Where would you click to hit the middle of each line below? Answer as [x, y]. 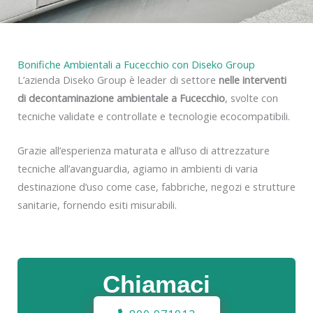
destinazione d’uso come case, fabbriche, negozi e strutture [156, 187]
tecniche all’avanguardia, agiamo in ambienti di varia [138, 169]
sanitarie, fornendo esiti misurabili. [97, 205]
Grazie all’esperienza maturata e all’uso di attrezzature [144, 151]
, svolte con [252, 97]
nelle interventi [253, 79]
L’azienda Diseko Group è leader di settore [118, 79]
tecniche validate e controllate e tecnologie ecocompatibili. [154, 116]
